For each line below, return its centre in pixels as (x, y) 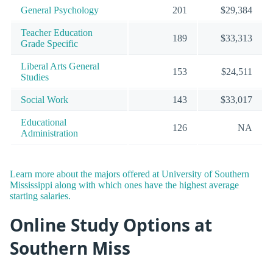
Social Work (44, 99)
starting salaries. (40, 196)
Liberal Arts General (60, 66)
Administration (49, 133)
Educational (44, 122)
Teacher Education (57, 32)
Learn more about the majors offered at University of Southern (129, 174)
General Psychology (60, 10)
